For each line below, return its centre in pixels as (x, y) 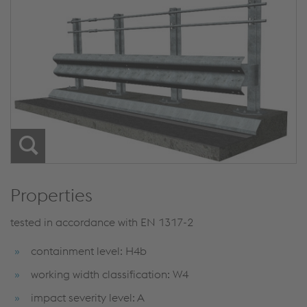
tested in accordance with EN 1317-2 (102, 222)
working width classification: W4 (110, 274)
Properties (51, 195)
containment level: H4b (89, 251)
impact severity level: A (88, 298)
